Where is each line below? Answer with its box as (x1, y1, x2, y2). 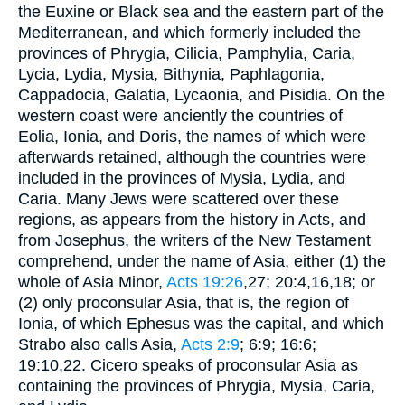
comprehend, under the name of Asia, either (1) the (18, 251, 386, 270)
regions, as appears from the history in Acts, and (18, 210, 366, 229)
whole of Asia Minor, (18, 272, 166, 291)
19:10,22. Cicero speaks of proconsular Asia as (18, 355, 358, 374)
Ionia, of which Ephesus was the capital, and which (18, 314, 384, 333)
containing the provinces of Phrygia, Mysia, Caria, (18, 376, 375, 395)
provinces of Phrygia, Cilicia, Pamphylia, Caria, (18, 43, 355, 62)
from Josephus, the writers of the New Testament (18, 231, 371, 250)
